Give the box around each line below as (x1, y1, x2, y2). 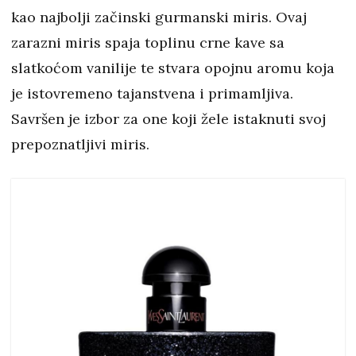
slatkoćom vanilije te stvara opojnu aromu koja (11, 59, 335, 78)
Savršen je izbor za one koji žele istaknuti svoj (11, 110, 326, 129)
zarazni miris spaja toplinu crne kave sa (11, 33, 284, 52)
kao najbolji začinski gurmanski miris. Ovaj (11, 8, 307, 27)
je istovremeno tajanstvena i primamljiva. (11, 84, 293, 103)
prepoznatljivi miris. (11, 135, 149, 154)
